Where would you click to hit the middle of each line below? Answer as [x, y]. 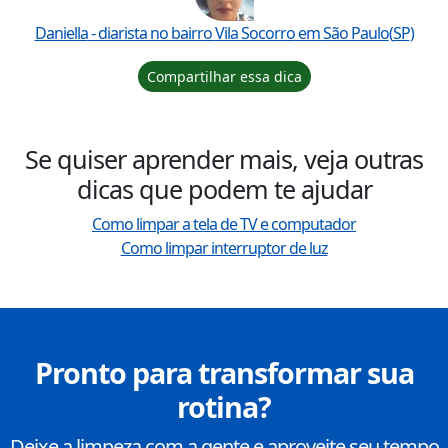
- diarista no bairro [151, 33]
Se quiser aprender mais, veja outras [224, 159]
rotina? [224, 407]
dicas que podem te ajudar [224, 189]
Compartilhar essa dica [224, 77]
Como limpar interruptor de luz [224, 248]
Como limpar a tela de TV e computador [224, 224]
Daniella [61, 33]
